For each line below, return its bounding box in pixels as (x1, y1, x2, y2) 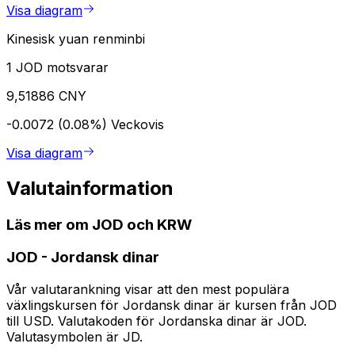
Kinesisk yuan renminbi (6, 30, 145, 47)
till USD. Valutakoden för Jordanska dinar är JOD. (6, 313, 307, 330)
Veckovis (111, 116, 164, 132)
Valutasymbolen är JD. (6, 329, 143, 345)
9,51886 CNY (6, 87, 86, 104)
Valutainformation (6, 176, 174, 200)
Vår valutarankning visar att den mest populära (6, 281, 289, 298)
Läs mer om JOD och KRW (6, 215, 192, 234)
